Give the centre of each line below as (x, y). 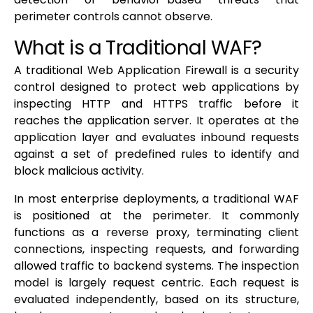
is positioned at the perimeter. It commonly (156, 216)
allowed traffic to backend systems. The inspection (156, 266)
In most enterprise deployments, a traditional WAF (156, 199)
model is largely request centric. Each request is (156, 283)
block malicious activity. (79, 171)
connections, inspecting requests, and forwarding (156, 249)
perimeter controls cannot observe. (113, 17)
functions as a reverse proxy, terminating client (156, 233)
